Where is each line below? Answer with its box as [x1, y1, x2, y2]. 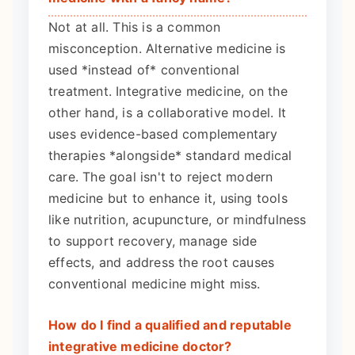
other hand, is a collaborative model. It [48, 105, 287, 121]
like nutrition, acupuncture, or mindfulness [48, 212, 307, 228]
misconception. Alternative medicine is [48, 40, 286, 57]
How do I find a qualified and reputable [48, 317, 292, 334]
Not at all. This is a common [48, 19, 221, 36]
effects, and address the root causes [48, 254, 275, 271]
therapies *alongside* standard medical [48, 147, 292, 164]
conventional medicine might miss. [48, 276, 261, 292]
